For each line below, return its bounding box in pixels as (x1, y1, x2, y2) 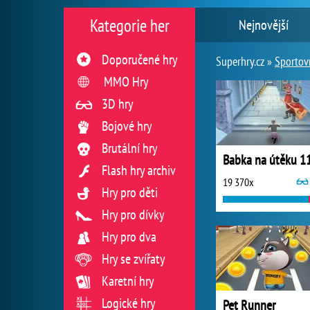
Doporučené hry (102, 51, 178, 69)
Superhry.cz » (216, 53, 275, 69)
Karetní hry (102, 272, 154, 290)
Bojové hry (102, 117, 152, 135)
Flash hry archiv (102, 161, 176, 179)
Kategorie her (89, 15, 170, 37)
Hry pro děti (102, 183, 158, 201)
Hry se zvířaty (102, 250, 165, 268)
